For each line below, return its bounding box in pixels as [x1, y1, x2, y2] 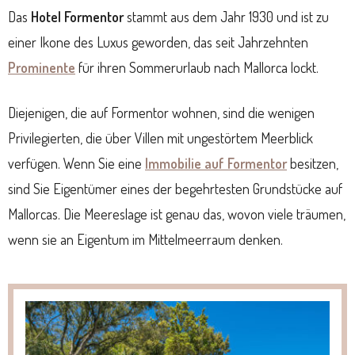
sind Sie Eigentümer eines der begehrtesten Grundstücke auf [8, 180, 342, 198]
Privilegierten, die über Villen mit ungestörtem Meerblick [8, 129, 313, 147]
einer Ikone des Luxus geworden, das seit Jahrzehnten [8, 33, 308, 52]
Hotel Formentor [31, 8, 124, 26]
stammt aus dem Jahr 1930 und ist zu [124, 8, 329, 26]
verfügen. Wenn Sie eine [8, 155, 145, 173]
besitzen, [287, 155, 338, 173]
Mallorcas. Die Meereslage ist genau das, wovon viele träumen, [8, 205, 345, 223]
